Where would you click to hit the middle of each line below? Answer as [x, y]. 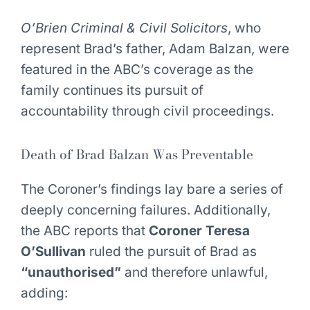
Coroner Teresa [199, 230]
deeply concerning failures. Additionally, [145, 210]
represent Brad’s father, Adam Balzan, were [155, 48]
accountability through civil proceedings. [147, 111]
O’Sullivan [53, 251]
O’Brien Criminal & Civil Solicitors [124, 28]
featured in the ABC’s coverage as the [137, 69]
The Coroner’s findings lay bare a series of [152, 189]
